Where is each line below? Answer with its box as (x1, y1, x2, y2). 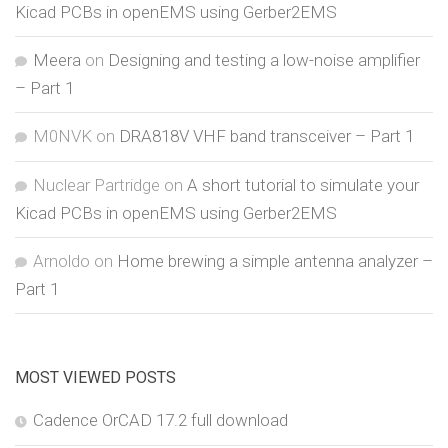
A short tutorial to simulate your (187, 174, 419, 195)
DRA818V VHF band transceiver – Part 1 (119, 125, 414, 146)
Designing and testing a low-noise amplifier (108, 49, 420, 70)
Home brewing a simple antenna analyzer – (117, 250, 433, 271)
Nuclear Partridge (33, 174, 160, 195)
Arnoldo (33, 250, 90, 271)
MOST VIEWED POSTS (15, 367, 176, 387)
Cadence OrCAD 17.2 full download (33, 409, 288, 430)
